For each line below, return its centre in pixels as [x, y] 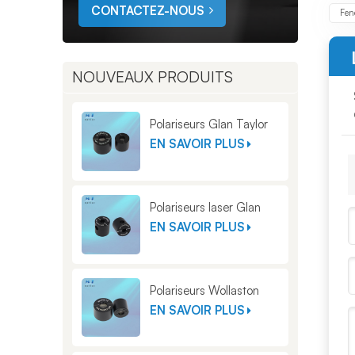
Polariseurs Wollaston [205, 290]
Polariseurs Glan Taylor [209, 124]
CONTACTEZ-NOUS [147, 11]
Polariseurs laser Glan [206, 207]
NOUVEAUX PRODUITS [152, 76]
